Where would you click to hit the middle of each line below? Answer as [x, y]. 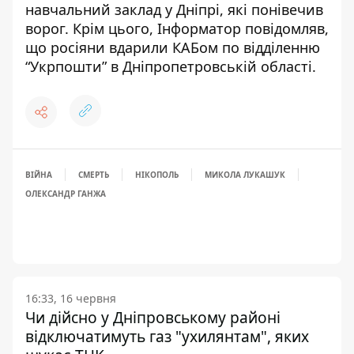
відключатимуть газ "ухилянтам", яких [167, 337]
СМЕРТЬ [94, 175]
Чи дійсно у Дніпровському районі [153, 318]
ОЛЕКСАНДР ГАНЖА [66, 194]
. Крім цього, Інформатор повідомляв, [197, 29]
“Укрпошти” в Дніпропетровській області [169, 67]
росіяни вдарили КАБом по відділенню [185, 48]
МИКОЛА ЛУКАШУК [245, 175]
